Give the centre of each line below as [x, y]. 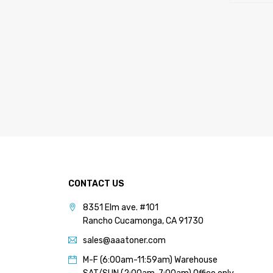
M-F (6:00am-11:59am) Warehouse [150, 260]
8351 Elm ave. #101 [121, 207]
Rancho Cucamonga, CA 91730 [143, 221]
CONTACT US [96, 183]
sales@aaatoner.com [124, 240]
